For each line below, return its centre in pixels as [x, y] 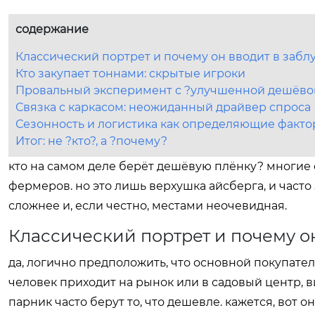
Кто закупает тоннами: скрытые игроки [130, 73]
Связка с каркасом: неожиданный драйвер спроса [163, 107]
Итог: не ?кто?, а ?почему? [91, 141]
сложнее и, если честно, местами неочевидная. [148, 206]
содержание [52, 29]
